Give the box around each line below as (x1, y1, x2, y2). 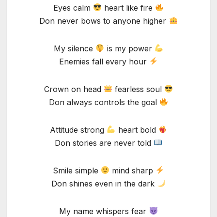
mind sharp (109, 165, 155, 175)
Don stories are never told (54, 138, 154, 148)
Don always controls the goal (48, 97, 159, 107)
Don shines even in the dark (51, 178, 157, 188)
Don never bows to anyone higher (39, 15, 169, 26)
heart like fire (102, 2, 155, 13)
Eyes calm (53, 2, 93, 13)
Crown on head (44, 84, 104, 94)
